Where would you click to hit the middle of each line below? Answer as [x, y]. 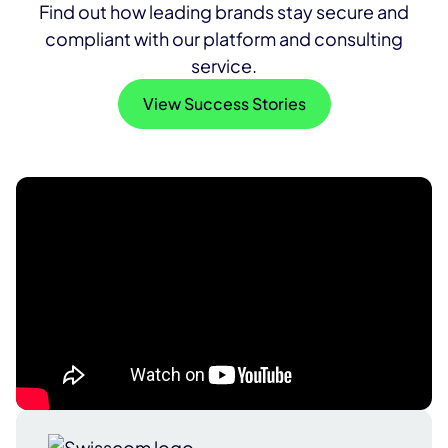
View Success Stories [224, 103]
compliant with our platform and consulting [224, 38]
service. [224, 65]
